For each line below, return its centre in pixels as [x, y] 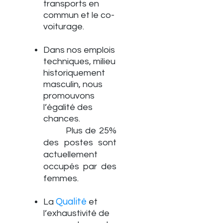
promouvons [69, 96]
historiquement [74, 73]
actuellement [70, 155]
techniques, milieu [79, 61]
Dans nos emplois [79, 50]
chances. [62, 119]
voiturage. [64, 27]
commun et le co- [79, 15]
